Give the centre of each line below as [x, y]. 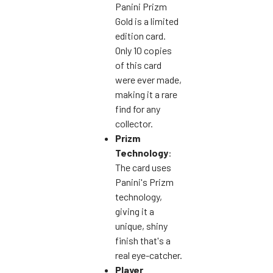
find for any [138, 108]
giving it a [135, 211]
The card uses [143, 167]
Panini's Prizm [144, 182]
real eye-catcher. [149, 255]
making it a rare [146, 94]
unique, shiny [141, 225]
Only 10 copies [144, 50]
